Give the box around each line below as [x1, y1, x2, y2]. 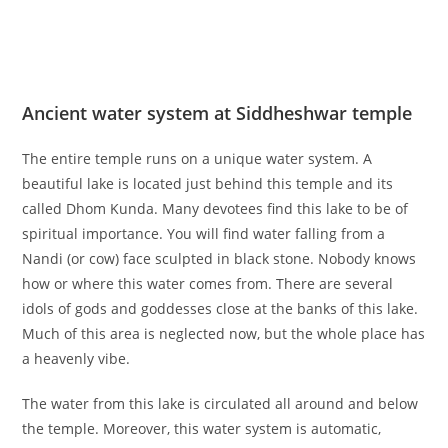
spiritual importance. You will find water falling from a [22, 223, 386, 243]
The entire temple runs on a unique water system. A [22, 148, 373, 168]
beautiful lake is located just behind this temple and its [22, 173, 394, 193]
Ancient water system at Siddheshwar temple [22, 100, 413, 125]
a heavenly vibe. [22, 348, 131, 368]
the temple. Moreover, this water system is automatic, [22, 418, 382, 438]
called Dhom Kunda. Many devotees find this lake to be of [22, 198, 409, 218]
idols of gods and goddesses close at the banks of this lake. [22, 298, 419, 318]
